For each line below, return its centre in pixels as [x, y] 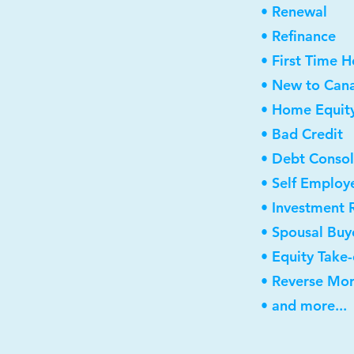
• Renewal [294, 11]
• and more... [304, 305]
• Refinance [298, 36]
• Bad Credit [302, 134]
